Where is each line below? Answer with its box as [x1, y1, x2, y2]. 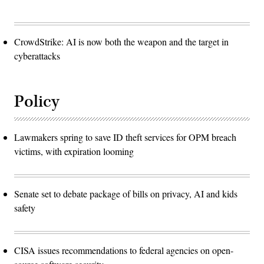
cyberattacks [14, 49, 60, 62]
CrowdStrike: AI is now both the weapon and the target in [14, 35, 229, 48]
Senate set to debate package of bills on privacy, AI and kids [14, 187, 237, 200]
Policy [14, 90, 60, 113]
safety [14, 201, 38, 214]
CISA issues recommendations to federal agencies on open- [14, 243, 233, 256]
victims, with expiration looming [14, 144, 134, 157]
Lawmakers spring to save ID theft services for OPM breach [14, 130, 236, 143]
